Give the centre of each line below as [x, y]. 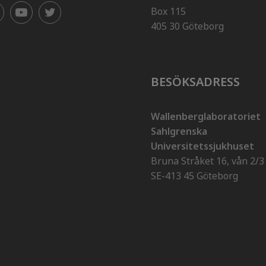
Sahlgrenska [179, 131]
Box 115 [168, 11]
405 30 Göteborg [187, 26]
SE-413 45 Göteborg [194, 176]
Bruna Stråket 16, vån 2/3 [208, 161]
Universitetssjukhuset [202, 146]
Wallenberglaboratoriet [206, 116]
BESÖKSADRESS [195, 82]
